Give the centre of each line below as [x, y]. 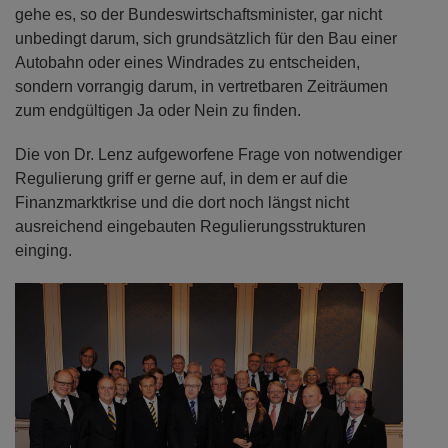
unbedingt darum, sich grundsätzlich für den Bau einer [206, 38]
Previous [72, 296]
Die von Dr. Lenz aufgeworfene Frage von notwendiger [208, 154]
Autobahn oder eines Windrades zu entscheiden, [187, 62]
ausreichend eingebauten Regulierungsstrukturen [190, 226]
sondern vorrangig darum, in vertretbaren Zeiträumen [201, 86]
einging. [43, 250]
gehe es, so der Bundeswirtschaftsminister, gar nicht [198, 14]
